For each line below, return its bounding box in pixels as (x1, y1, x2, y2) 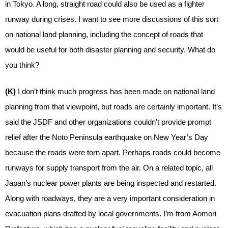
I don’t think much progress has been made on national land (18, 87, 215, 96)
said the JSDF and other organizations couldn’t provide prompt (5, 118, 211, 126)
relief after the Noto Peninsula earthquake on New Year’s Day (5, 133, 208, 141)
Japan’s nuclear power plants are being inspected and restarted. (5, 179, 216, 187)
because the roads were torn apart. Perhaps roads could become (5, 148, 220, 157)
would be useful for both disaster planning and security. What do (5, 45, 215, 54)
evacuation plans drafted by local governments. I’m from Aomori (5, 209, 216, 218)
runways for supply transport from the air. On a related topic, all (5, 163, 213, 172)
